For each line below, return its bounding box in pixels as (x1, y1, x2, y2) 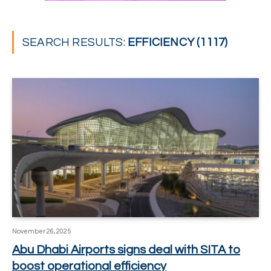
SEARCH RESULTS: (22, 36, 128, 48)
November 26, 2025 (12, 227, 71, 235)
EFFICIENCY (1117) (128, 36, 228, 48)
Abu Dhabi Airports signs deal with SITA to (12, 243, 240, 256)
